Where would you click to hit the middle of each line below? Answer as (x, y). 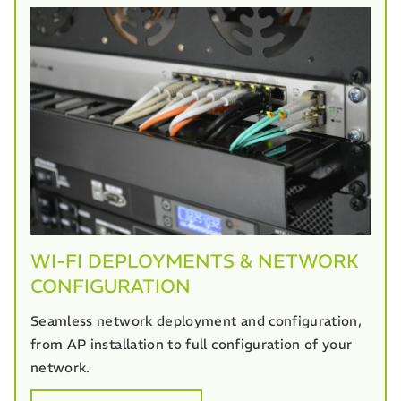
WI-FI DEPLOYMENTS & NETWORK (195, 261)
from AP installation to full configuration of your (192, 344)
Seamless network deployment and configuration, (196, 320)
